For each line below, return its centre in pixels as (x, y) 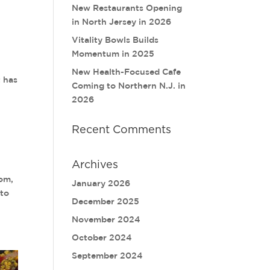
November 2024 (106, 219)
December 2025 (106, 201)
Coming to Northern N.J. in (129, 86)
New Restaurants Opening (127, 8)
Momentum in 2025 (113, 54)
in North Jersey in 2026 (122, 22)
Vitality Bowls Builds (115, 40)
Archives (95, 165)
